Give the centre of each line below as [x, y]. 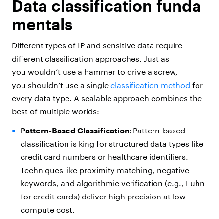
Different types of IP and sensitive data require [97, 45]
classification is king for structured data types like [112, 144]
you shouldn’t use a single [61, 85]
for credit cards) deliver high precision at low [103, 197]
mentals [42, 24]
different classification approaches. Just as [90, 59]
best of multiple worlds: [57, 111]
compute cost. [49, 210]
